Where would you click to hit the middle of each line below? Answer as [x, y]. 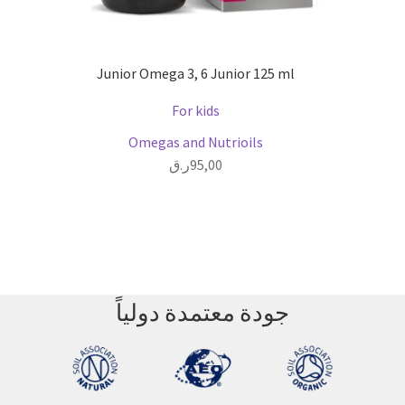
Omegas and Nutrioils [196, 141]
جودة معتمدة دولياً [202, 312]
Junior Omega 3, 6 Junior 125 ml [196, 74]
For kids [196, 110]
